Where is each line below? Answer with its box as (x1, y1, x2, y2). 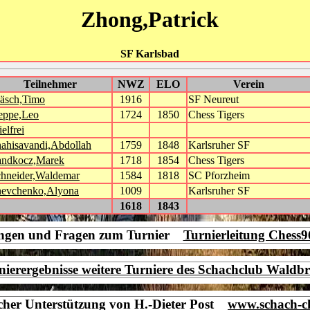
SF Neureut (188, 93, 239, 105)
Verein (233, 78, 264, 90)
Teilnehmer (24, 78, 77, 90)
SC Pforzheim (188, 170, 250, 181)
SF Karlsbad (120, 47, 179, 60)
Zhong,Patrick (80, 7, 219, 33)
